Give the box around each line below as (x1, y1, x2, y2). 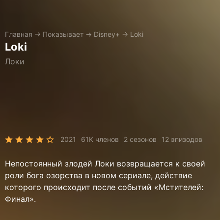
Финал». (5, 194, 36, 204)
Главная (5, 30, 32, 38)
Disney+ (94, 30, 120, 38)
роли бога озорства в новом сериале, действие (5, 170, 192, 180)
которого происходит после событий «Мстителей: (5, 182, 203, 192)
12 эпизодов (162, 135, 202, 143)
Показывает (43, 30, 83, 38)
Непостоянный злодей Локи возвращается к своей (5, 159, 205, 168)
